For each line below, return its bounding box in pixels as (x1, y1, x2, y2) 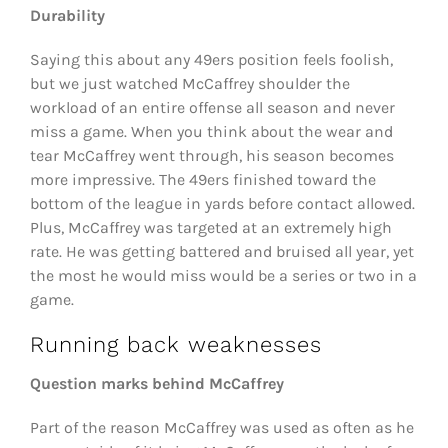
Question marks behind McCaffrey (29, 374, 284, 394)
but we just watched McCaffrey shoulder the (29, 73, 350, 93)
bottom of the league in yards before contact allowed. (29, 193, 415, 213)
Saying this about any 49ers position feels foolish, (29, 49, 393, 69)
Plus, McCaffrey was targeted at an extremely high (29, 217, 392, 237)
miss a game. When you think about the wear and (29, 121, 393, 141)
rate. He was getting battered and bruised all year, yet (29, 241, 414, 261)
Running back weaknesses (29, 331, 322, 357)
